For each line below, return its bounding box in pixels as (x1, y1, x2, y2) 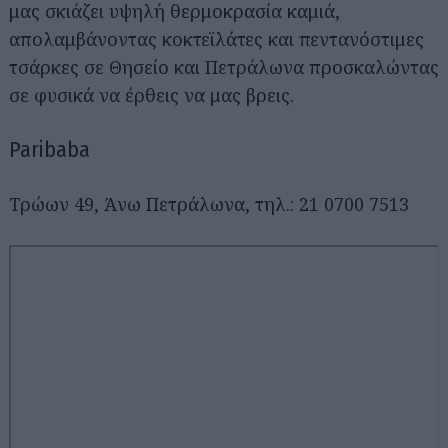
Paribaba (9, 136, 90, 163)
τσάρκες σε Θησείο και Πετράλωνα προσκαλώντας (9, 55, 439, 79)
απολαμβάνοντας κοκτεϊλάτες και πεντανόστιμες (9, 27, 424, 51)
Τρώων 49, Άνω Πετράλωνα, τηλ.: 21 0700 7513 (9, 192, 409, 216)
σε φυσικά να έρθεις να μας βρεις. (9, 83, 294, 107)
